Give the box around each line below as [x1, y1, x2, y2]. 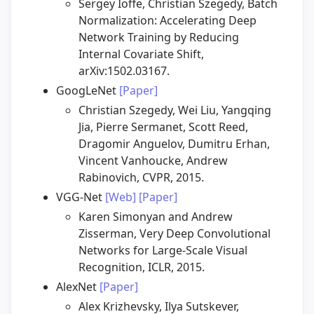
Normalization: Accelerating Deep [78, 13, 257, 29]
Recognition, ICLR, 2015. [78, 259, 205, 275]
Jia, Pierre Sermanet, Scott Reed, [78, 119, 248, 135]
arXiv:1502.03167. [78, 63, 170, 79]
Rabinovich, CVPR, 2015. [78, 170, 204, 186]
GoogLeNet [56, 83, 119, 99]
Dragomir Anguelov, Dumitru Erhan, [78, 136, 270, 152]
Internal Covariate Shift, [78, 46, 204, 62]
